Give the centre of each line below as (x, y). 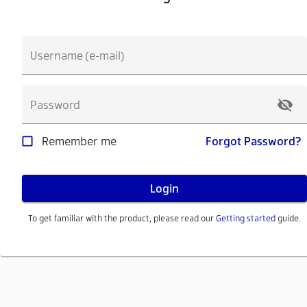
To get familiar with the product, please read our (122, 218)
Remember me (79, 140)
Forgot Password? (254, 140)
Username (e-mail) (77, 55)
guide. (288, 218)
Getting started (246, 218)
